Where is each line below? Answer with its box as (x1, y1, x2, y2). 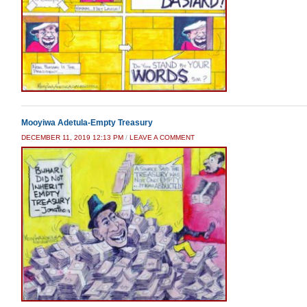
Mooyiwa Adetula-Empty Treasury (21, 118, 153, 127)
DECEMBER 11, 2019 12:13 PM (21, 134, 123, 141)
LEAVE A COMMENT (130, 134, 195, 141)
